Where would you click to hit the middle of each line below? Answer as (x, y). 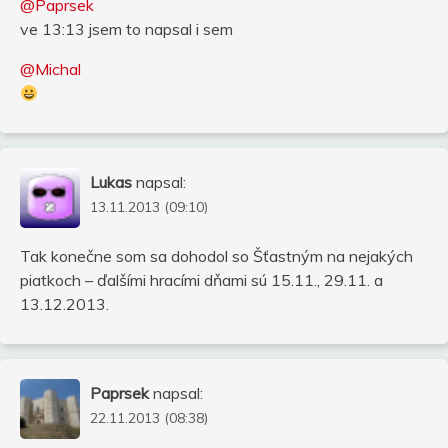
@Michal (50, 68)
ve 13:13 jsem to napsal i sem (126, 28)
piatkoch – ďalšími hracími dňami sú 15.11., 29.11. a (201, 279)
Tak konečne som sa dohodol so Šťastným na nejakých (216, 255)
